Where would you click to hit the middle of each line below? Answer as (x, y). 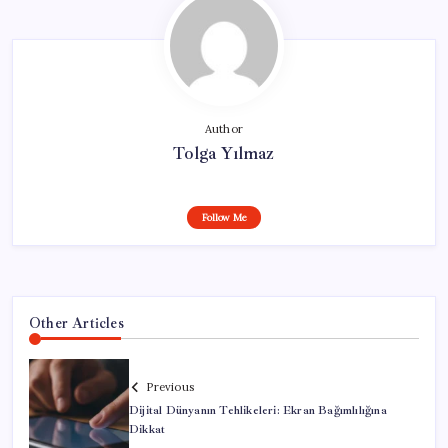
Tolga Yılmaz (224, 152)
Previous (170, 387)
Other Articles (76, 322)
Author (224, 128)
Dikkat (147, 430)
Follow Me (224, 217)
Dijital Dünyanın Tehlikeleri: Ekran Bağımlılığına (258, 411)
